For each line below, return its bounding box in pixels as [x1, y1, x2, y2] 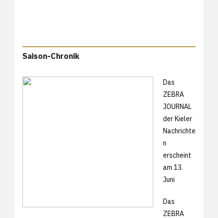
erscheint [163, 150, 191, 160]
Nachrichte [163, 126, 196, 135]
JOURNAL [163, 102, 192, 111]
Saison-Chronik [22, 51, 79, 61]
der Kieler [163, 114, 192, 123]
